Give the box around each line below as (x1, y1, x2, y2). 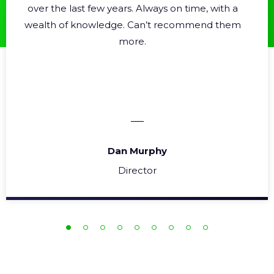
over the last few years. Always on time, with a (27, 2, 238, 14)
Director (117, 165, 157, 176)
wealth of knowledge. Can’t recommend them (24, 19, 241, 31)
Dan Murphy (107, 145, 167, 157)
